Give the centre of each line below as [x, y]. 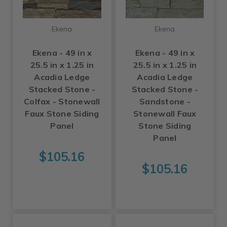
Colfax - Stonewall [62, 102]
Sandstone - [165, 102]
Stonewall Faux [165, 114]
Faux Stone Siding [62, 114]
